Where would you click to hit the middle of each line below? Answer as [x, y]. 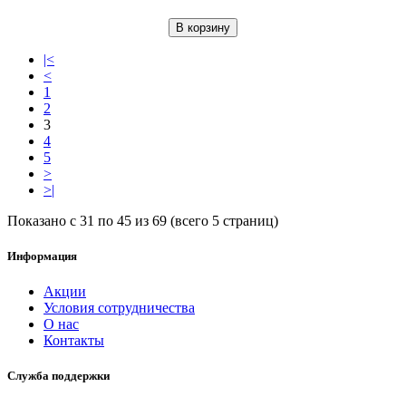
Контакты [74, 341]
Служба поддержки [58, 376]
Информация [42, 256]
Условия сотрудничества [119, 308]
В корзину [203, 27]
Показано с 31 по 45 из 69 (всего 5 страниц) [143, 220]
